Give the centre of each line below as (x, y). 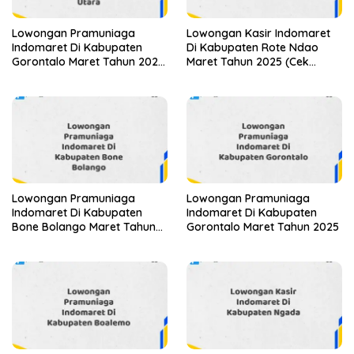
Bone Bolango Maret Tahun (84, 227)
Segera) (207, 75)
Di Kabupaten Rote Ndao (252, 47)
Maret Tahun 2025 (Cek (248, 61)
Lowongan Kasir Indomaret (258, 33)
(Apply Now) (44, 75)
